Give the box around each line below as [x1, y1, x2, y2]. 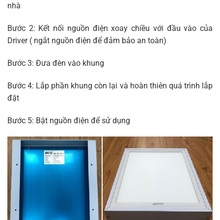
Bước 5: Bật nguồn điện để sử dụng [7, 115, 130, 125]
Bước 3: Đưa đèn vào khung [7, 58, 130, 68]
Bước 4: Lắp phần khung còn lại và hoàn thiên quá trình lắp [7, 81, 213, 90]
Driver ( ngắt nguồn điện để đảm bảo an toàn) [7, 36, 192, 46]
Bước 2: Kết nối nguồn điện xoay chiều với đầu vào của [7, 24, 213, 33]
